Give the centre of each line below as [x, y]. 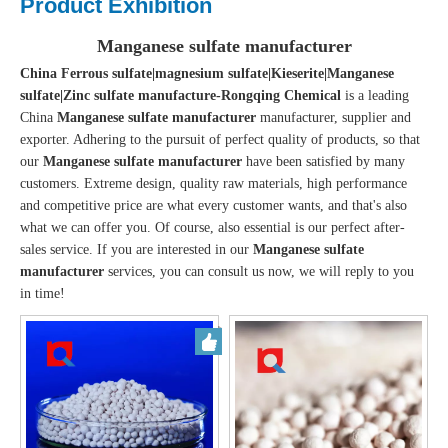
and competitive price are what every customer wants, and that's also [213, 205]
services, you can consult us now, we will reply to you [259, 271]
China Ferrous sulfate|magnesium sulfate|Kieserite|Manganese [207, 73]
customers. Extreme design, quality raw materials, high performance [213, 183]
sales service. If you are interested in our [136, 249]
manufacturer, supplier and [333, 117]
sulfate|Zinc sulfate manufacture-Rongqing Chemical [180, 95]
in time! [42, 293]
